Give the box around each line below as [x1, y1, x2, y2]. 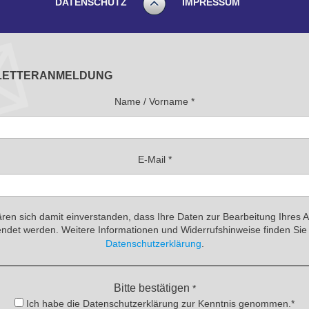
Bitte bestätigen [113, 281, 192, 294]
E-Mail [137, 153, 168, 165]
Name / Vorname [114, 95, 191, 107]
